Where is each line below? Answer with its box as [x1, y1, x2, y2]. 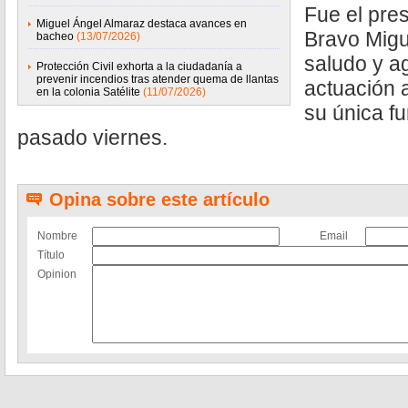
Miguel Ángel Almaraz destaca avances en [36, 17, 247, 30]
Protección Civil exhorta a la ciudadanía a [36, 60, 242, 73]
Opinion [37, 268, 76, 280]
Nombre [37, 229, 77, 242]
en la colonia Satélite [36, 86, 140, 98]
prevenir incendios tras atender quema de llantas [36, 73, 279, 86]
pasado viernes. [17, 126, 168, 149]
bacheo [36, 30, 74, 43]
